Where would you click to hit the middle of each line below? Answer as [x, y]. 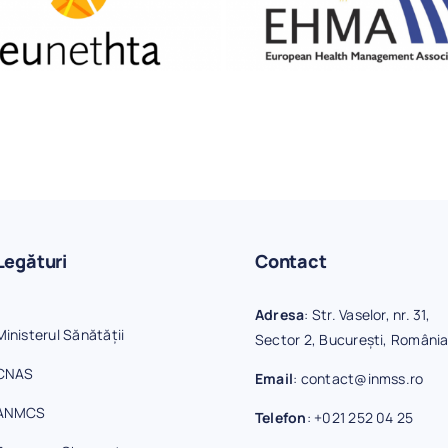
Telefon [280, 417]
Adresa [279, 314]
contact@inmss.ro [362, 378]
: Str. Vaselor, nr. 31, [367, 314]
